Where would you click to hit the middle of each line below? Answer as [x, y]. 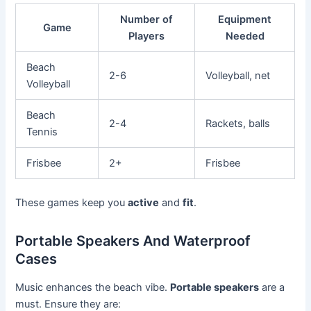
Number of [147, 20]
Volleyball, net [238, 76]
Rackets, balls [238, 124]
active [144, 202]
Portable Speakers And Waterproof [133, 241]
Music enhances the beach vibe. [93, 287]
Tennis [42, 132]
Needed [245, 36]
